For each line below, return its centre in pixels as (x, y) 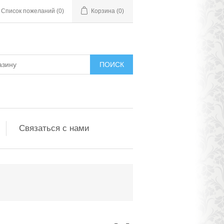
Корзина (103, 11)
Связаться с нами (54, 128)
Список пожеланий (28, 11)
